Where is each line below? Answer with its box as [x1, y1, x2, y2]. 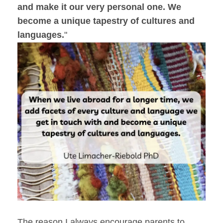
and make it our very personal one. [17, 1, 168, 12]
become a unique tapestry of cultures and [17, 15, 195, 26]
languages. [17, 29, 64, 40]
